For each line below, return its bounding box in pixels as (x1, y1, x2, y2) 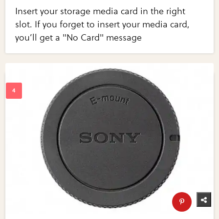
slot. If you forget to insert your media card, (15, 19, 190, 30)
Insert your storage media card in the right (15, 6, 186, 17)
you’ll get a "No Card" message (15, 32, 142, 44)
